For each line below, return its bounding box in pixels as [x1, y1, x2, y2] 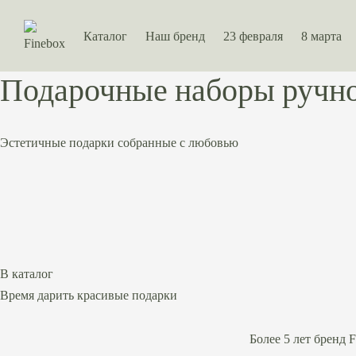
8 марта [301, 29, 342, 43]
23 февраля [223, 29, 283, 43]
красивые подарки [77, 288, 177, 302]
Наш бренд [145, 29, 205, 43]
